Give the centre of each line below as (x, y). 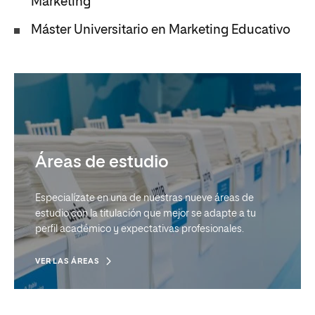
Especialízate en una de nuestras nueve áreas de (144, 198)
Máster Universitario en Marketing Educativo (161, 30)
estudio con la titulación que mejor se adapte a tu (146, 214)
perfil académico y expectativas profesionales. (140, 229)
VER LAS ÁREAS (67, 261)
